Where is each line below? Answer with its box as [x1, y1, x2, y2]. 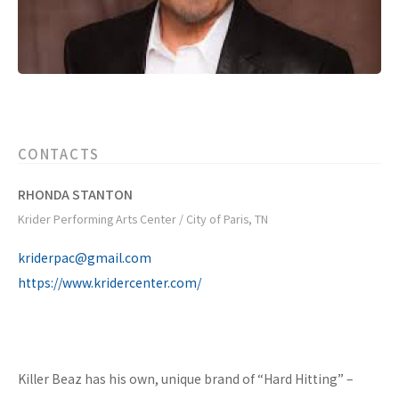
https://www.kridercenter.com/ [18, 273, 201, 292]
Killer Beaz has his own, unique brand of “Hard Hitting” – [18, 370, 354, 388]
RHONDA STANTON [18, 185, 133, 204]
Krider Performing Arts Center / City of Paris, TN [18, 210, 268, 228]
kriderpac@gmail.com [18, 248, 151, 267]
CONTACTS [18, 144, 100, 164]
